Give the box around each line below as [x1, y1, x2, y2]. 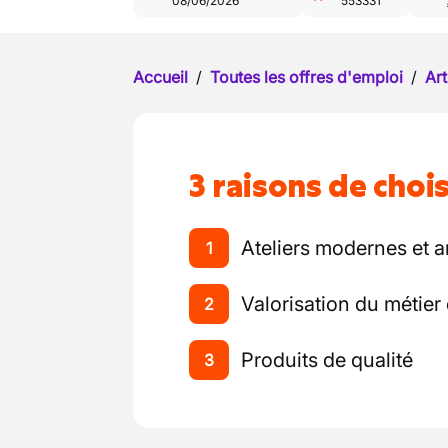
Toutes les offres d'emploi [210, 67, 403, 87]
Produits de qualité [241, 348, 413, 372]
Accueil [133, 67, 188, 87]
